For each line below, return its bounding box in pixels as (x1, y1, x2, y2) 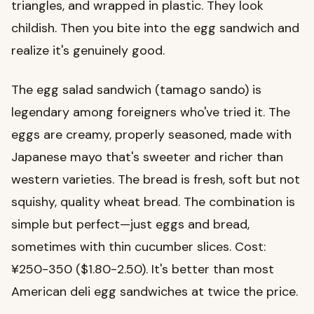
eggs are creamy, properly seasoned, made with (11, 126, 292, 144)
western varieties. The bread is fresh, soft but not (11, 171, 300, 189)
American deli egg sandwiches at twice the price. (11, 283, 298, 301)
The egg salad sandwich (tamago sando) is (11, 81, 261, 99)
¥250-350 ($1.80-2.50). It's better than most (11, 261, 274, 278)
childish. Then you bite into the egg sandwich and (11, 20, 299, 37)
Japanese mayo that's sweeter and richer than (11, 149, 283, 166)
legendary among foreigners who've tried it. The (11, 104, 290, 121)
